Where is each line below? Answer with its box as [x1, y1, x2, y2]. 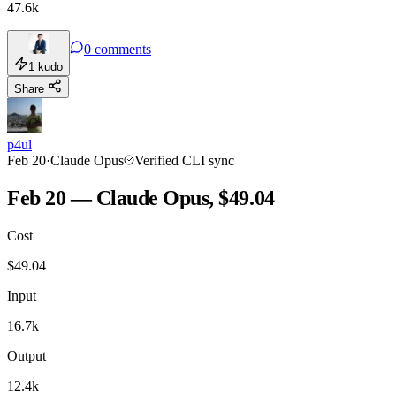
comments [95, 41, 151, 57]
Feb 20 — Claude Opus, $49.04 [7, 186, 275, 209]
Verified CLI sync [134, 152, 234, 168]
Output [7, 347, 46, 363]
